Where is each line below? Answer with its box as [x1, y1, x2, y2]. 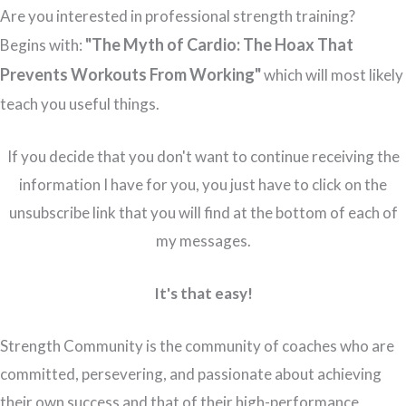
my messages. [155, 230, 251, 250]
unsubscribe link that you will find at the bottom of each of [8, 202, 398, 222]
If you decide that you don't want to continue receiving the [6, 146, 400, 166]
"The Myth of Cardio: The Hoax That [85, 34, 353, 54]
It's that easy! [153, 284, 253, 304]
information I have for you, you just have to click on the [19, 174, 387, 194]
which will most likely [264, 64, 403, 84]
